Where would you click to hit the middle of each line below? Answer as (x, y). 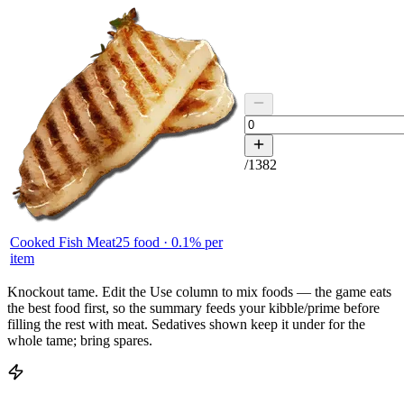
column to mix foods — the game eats (284, 292)
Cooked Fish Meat (63, 243)
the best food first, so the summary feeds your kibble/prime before (193, 308)
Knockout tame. (53, 292)
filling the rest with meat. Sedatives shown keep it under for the (186, 325)
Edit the (126, 292)
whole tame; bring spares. (80, 341)
